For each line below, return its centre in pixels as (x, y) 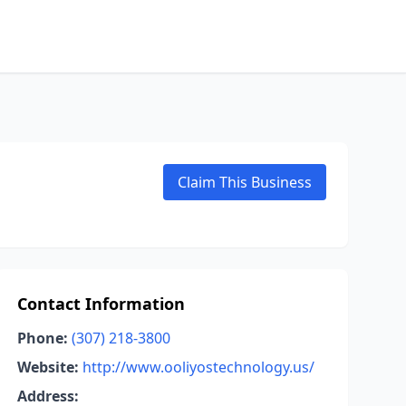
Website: (48, 367)
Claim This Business (245, 182)
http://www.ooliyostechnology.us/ (198, 367)
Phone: (42, 338)
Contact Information (101, 304)
